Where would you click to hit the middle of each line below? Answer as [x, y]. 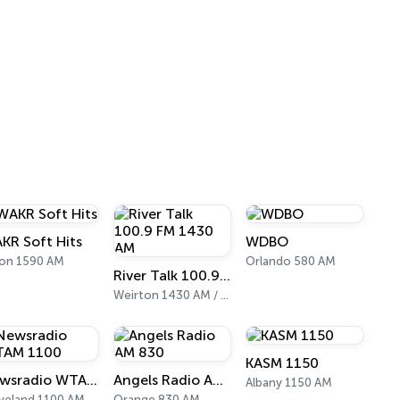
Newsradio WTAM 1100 [92, 380]
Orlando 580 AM [291, 261]
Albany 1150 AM [289, 383]
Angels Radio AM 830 [217, 380]
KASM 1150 [283, 363]
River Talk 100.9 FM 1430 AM [225, 275]
